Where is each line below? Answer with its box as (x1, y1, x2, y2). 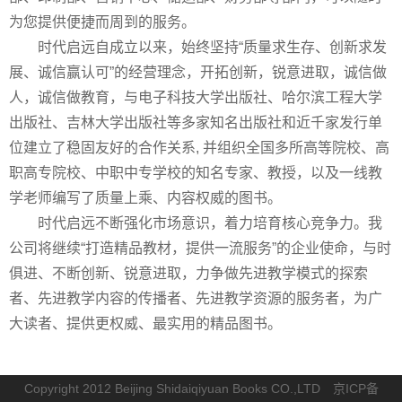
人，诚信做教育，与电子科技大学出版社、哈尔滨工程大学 (9, 90, 382, 106)
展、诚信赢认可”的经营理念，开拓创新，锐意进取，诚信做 (9, 65, 387, 81)
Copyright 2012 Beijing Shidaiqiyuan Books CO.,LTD (23, 381, 333, 397)
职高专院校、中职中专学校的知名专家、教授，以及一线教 (9, 165, 382, 181)
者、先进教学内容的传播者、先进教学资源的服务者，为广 (9, 291, 382, 307)
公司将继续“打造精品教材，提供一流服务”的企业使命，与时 (9, 240, 391, 257)
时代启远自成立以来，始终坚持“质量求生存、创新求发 (9, 39, 387, 56)
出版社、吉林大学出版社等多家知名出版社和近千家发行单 (9, 115, 382, 131)
